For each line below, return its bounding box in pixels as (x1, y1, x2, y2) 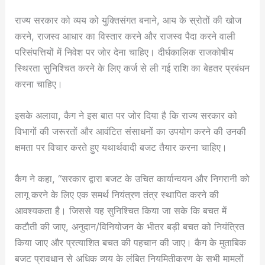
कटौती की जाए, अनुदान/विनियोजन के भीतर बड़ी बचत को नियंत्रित (15, 221, 245, 232)
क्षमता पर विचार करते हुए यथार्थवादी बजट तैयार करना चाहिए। (15, 141, 228, 153)
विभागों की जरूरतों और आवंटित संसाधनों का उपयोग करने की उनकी (15, 125, 247, 137)
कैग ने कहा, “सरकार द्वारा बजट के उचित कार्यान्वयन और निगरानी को (15, 173, 250, 185)
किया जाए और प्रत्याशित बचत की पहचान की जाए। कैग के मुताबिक (15, 237, 247, 248)
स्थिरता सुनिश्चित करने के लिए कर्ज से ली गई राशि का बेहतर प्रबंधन (15, 62, 250, 74)
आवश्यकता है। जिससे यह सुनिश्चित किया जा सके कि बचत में (15, 205, 227, 216)
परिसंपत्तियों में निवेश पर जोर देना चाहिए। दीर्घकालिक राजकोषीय (15, 46, 234, 58)
